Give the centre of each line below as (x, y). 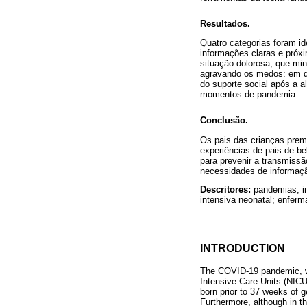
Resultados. (225, 24)
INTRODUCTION (243, 248)
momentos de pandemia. (249, 95)
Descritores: (227, 190)
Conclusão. (224, 121)
